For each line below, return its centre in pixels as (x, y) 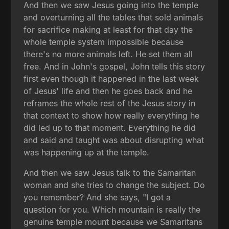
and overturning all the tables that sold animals (113, 17)
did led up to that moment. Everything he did (110, 128)
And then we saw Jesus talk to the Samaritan (110, 173)
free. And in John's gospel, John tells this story (114, 66)
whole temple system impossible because (104, 42)
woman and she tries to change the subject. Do (114, 185)
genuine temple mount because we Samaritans (113, 222)
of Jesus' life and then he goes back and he (108, 91)
